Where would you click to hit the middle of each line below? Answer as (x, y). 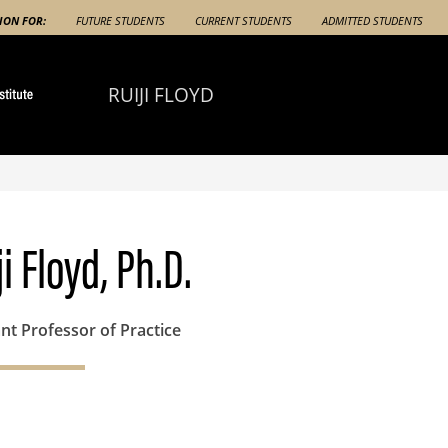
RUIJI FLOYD (160, 94)
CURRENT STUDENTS (243, 21)
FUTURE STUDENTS (120, 21)
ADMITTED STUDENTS (372, 21)
